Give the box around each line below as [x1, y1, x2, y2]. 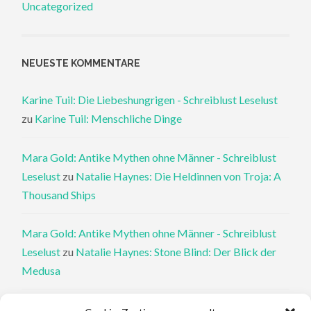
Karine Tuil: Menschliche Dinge [35, 112, 183, 126]
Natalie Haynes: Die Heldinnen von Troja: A [76, 169, 282, 183]
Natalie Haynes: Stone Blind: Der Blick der [76, 244, 277, 258]
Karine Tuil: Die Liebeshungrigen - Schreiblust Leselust [22, 93, 278, 107]
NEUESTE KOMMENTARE [22, 58, 141, 69]
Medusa [22, 263, 61, 277]
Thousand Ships [22, 187, 96, 201]
